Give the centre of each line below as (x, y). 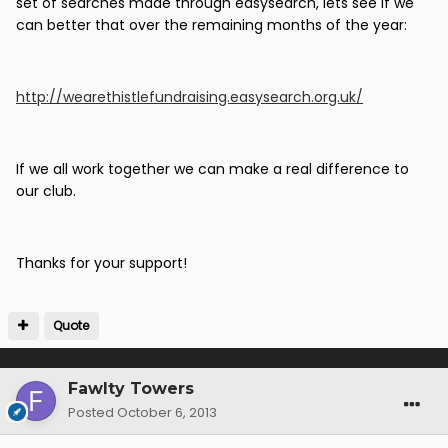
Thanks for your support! (101, 263)
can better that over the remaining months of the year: (211, 25)
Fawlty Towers (131, 389)
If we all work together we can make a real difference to (212, 169)
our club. (46, 191)
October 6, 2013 (167, 413)
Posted (92, 413)
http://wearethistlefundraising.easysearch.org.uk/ (189, 97)
